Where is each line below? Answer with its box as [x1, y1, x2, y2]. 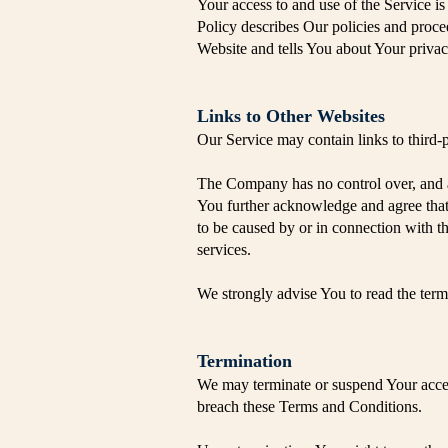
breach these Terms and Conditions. [197, 398, 422, 415]
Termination [197, 351, 292, 371]
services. [197, 241, 251, 258]
